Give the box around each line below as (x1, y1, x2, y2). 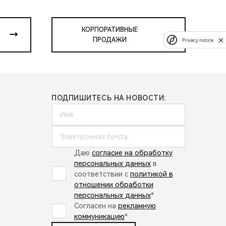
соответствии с (74, 169, 130, 178)
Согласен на (74, 201, 118, 210)
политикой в (130, 169, 173, 178)
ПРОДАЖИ (92, 36, 127, 43)
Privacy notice (182, 37, 213, 43)
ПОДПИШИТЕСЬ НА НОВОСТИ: (51, 93, 166, 102)
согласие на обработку (92, 148, 173, 157)
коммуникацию (74, 212, 125, 220)
